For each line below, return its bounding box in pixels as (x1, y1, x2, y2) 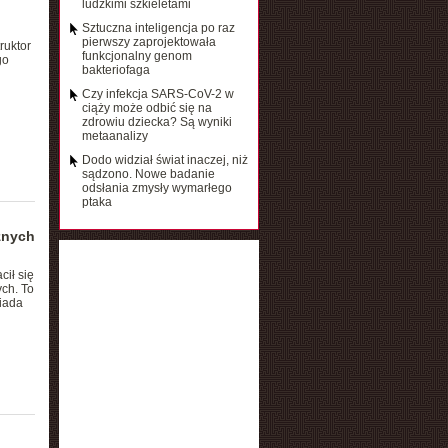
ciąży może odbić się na (81, 101, 212, 115)
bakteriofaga (81, 63, 150, 77)
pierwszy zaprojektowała (81, 35, 216, 49)
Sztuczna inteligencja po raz (81, 21, 235, 35)
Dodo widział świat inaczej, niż (81, 153, 248, 167)
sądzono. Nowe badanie (81, 167, 215, 181)
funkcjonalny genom (81, 49, 192, 63)
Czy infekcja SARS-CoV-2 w (81, 87, 234, 101)
